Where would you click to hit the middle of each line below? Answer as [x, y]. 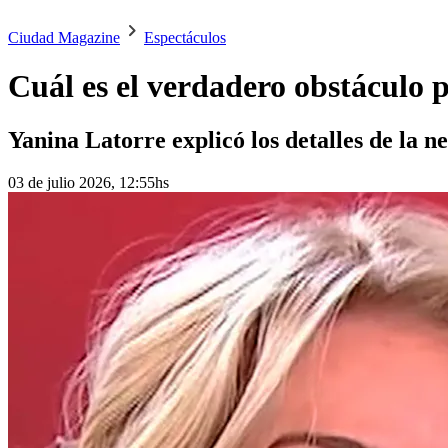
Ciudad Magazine [64, 37]
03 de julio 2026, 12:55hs [88, 182]
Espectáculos [185, 37]
